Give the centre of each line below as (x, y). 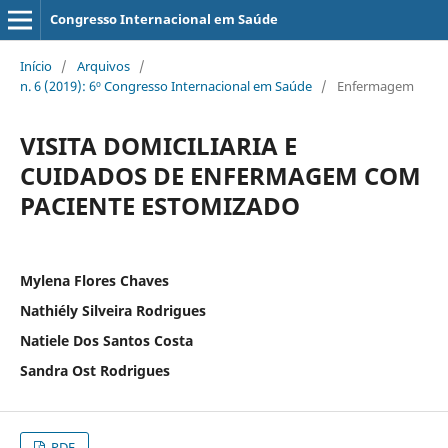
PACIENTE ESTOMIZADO (159, 205)
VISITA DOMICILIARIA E (158, 145)
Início (35, 65)
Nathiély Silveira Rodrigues (112, 310)
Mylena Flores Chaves (94, 280)
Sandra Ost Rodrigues (94, 370)
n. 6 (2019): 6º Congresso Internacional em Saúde (165, 85)
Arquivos (103, 65)
